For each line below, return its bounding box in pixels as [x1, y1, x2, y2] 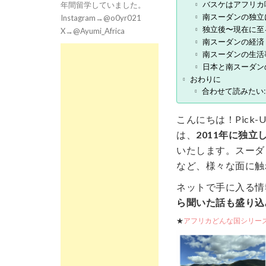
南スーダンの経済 [202, 36, 264, 47]
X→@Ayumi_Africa [61, 26, 125, 36]
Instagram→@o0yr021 [61, 13, 141, 23]
